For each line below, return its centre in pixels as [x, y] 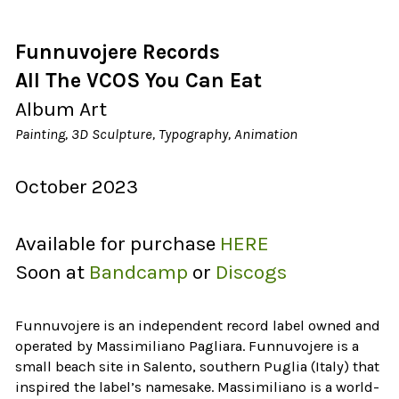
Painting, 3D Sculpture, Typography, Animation [157, 134]
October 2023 [77, 186]
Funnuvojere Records [118, 52]
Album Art [61, 109]
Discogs [252, 272]
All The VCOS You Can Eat [139, 80]
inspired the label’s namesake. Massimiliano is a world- [198, 387]
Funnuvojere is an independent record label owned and [198, 325]
